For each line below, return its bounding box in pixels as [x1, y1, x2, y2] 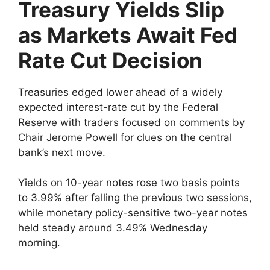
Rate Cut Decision [18, 47, 202, 73]
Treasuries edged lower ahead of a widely [18, 86, 222, 98]
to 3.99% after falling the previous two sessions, [18, 192, 252, 204]
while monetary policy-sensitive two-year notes [18, 207, 248, 219]
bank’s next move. [18, 146, 105, 159]
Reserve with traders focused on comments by [18, 116, 245, 128]
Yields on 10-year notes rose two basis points [18, 177, 240, 189]
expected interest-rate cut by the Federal [18, 101, 218, 113]
